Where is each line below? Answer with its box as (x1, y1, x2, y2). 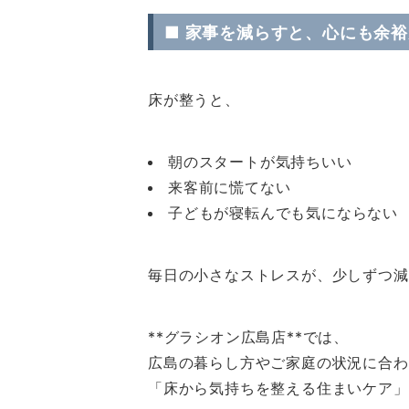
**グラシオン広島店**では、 (148, 328, 349, 346)
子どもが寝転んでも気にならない (168, 204, 398, 222)
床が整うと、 (148, 90, 240, 109)
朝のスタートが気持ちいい (168, 152, 352, 171)
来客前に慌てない (168, 178, 291, 196)
